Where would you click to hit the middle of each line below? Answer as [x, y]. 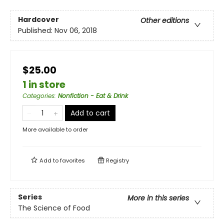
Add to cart [90, 113]
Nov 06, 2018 [76, 31]
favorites [72, 160]
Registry [117, 160]
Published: [36, 31]
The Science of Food [54, 208]
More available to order [55, 129]
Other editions [165, 21]
